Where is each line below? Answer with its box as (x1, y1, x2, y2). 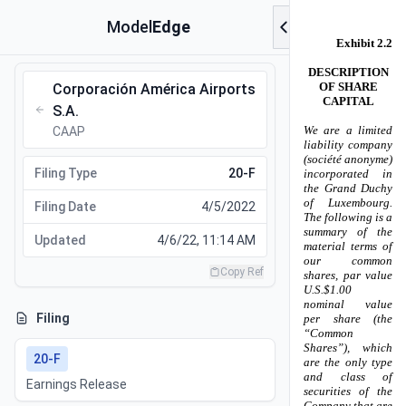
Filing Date (34, 199, 96, 214)
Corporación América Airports (53, 81, 256, 98)
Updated (34, 233, 86, 247)
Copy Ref (220, 266, 264, 278)
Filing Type (34, 166, 97, 180)
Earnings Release (26, 377, 127, 391)
